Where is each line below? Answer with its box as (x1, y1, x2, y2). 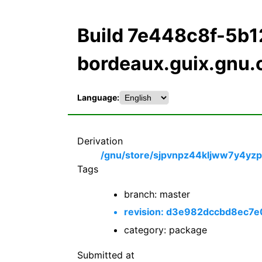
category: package (124, 223, 207, 236)
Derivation (77, 135, 123, 147)
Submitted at (77, 249, 135, 261)
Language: (77, 92, 119, 103)
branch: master (124, 188, 190, 201)
